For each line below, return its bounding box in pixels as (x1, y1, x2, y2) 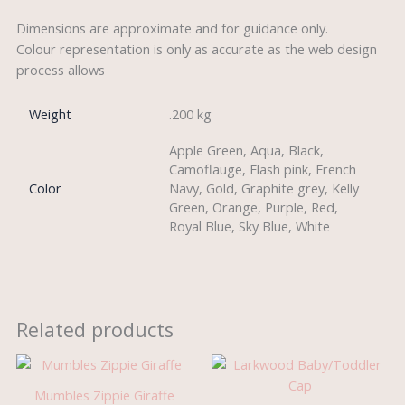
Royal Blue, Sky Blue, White (169, 217, 331, 236)
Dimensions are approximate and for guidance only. (15, 18, 328, 37)
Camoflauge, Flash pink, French (169, 160, 357, 179)
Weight (29, 105, 72, 124)
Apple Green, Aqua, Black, (169, 141, 325, 160)
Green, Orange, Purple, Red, (169, 198, 339, 217)
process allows (15, 60, 105, 79)
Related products (15, 316, 174, 344)
